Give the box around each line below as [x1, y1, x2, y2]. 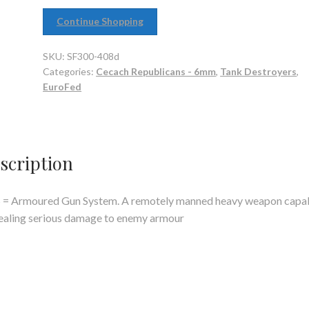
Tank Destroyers [220, 66, 297, 78]
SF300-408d [67, 50, 120, 63]
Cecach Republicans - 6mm [96, 66, 217, 78]
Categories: [43, 66, 97, 78]
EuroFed [43, 81, 82, 93]
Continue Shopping [56, 15, 143, 28]
